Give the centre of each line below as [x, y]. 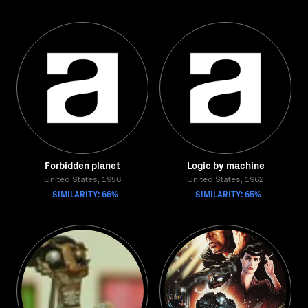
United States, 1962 [225, 180]
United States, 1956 [82, 180]
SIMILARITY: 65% [228, 194]
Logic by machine [225, 165]
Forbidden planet [82, 165]
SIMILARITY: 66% [85, 194]
